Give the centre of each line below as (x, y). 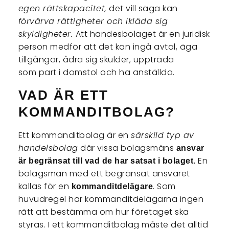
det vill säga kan (142, 8)
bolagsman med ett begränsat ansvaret (104, 173)
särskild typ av (163, 135)
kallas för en (45, 186)
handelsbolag (48, 148)
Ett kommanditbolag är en (75, 135)
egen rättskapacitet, (62, 8)
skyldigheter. (47, 34)
